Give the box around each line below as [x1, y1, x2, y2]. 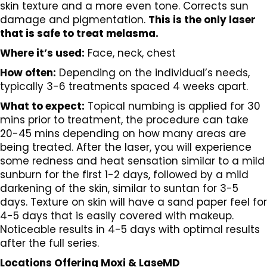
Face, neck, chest [85, 46, 176, 61]
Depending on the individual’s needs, [56, 66, 250, 80]
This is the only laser [148, 13, 256, 27]
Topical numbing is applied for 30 [85, 99, 260, 114]
